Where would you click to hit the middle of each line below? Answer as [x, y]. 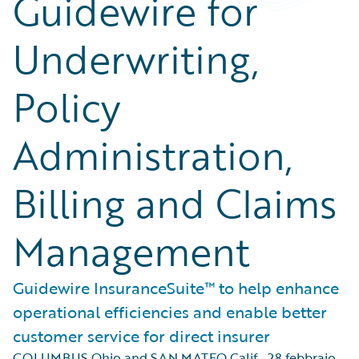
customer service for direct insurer [141, 336]
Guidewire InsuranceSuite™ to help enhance [176, 288]
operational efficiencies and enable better [170, 312]
